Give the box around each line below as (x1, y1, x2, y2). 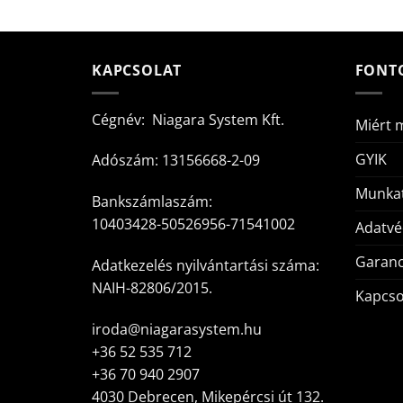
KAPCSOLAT (92, 60, 183, 80)
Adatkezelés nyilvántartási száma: (92, 255, 319, 275)
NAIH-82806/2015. (92, 277, 212, 298)
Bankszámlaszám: (92, 192, 212, 212)
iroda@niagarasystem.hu (92, 318, 262, 339)
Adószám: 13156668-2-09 (92, 150, 260, 171)
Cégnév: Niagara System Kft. (92, 109, 284, 130)
